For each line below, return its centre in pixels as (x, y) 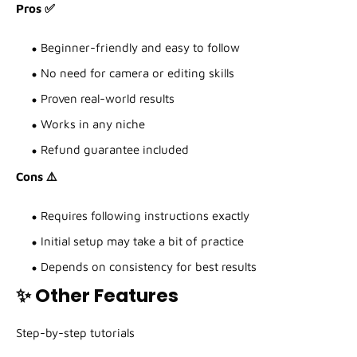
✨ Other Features (97, 296)
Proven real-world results (108, 99)
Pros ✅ (35, 9)
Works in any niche (93, 124)
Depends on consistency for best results (149, 267)
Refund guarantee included (115, 150)
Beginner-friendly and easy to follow (140, 48)
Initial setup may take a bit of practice (142, 241)
